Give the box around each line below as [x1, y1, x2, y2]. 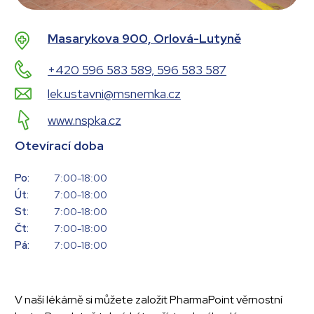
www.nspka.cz [48, 112, 121, 128]
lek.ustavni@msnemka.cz [48, 86, 181, 102]
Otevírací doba [15, 137, 104, 153]
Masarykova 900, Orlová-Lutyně [48, 30, 241, 46]
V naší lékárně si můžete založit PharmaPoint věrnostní [15, 292, 282, 307]
